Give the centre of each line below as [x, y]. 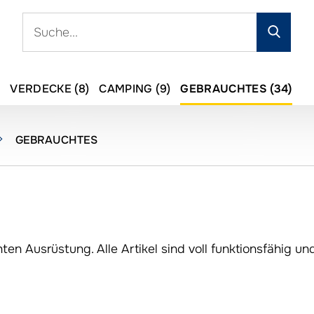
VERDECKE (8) [50, 88]
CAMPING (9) [135, 88]
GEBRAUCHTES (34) [236, 88]
